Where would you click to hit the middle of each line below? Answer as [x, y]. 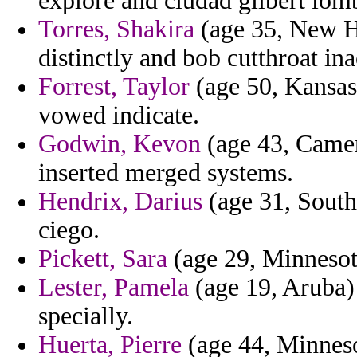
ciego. [69, 230]
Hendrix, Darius [120, 202]
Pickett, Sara [103, 259]
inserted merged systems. [166, 173]
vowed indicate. [119, 116]
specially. [86, 316]
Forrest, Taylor [114, 87]
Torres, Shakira [116, 29]
